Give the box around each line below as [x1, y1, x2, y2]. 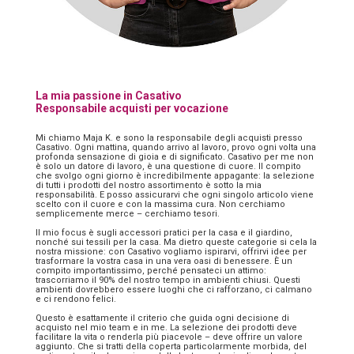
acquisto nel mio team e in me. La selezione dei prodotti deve [36, 322, 297, 333]
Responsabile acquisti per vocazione [36, 101, 228, 115]
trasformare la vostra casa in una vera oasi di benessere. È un [36, 255, 292, 266]
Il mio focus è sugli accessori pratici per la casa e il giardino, [36, 227, 292, 238]
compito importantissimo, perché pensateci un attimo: [36, 265, 266, 276]
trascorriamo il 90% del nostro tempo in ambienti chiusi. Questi [36, 274, 300, 285]
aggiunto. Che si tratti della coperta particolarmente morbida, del [36, 341, 307, 352]
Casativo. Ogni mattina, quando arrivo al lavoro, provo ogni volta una [36, 141, 316, 153]
